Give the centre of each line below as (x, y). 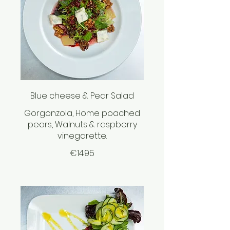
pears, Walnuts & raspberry (82, 125)
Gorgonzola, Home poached (82, 113)
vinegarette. (82, 136)
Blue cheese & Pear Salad (82, 96)
